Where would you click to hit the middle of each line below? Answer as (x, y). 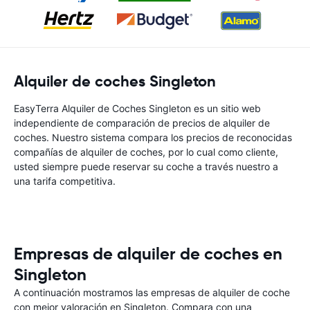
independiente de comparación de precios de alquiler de (142, 123)
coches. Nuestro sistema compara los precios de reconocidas (153, 137)
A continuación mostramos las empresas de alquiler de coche (152, 292)
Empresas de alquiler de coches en (148, 254)
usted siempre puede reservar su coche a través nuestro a (146, 166)
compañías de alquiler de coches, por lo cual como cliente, (146, 152)
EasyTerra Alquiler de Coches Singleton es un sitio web (137, 108)
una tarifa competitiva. (65, 181)
